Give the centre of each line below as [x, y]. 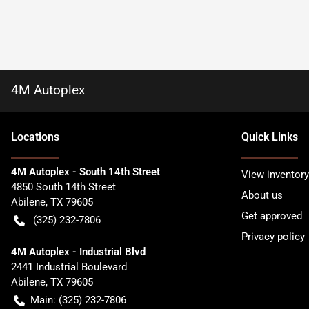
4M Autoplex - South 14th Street [86, 172]
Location [32, 137]
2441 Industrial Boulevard [69, 267]
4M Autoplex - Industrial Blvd [78, 252]
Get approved [272, 216]
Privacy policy [273, 237]
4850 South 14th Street [63, 187]
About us [262, 195]
